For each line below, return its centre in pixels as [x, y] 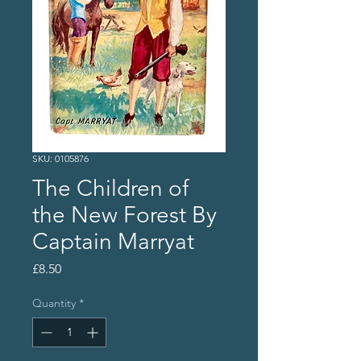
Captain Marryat [113, 242]
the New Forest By [124, 215]
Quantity [54, 303]
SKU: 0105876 [60, 159]
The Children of [110, 189]
